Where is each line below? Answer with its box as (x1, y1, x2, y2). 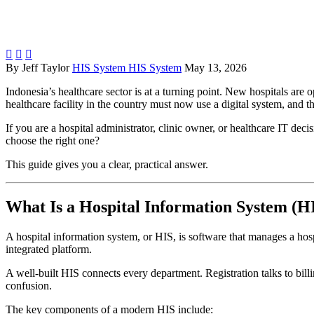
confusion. (6, 280, 52, 292)
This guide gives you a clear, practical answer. (6, 158, 208, 171)
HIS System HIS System (72, 62, 182, 74)
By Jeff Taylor (6, 62, 69, 74)
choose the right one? (6, 135, 100, 147)
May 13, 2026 (184, 62, 247, 74)
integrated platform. (6, 243, 92, 256)
